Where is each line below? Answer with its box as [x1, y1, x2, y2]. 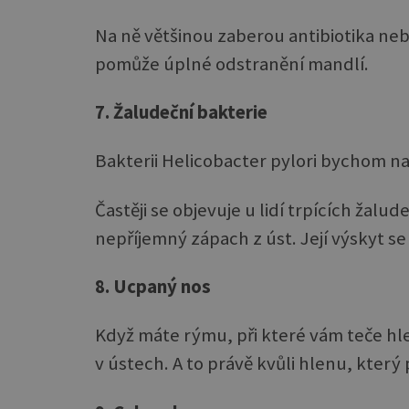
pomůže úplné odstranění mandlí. [95, 51, 369, 76]
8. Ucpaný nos [95, 275, 211, 299]
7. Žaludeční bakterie [95, 100, 267, 124]
